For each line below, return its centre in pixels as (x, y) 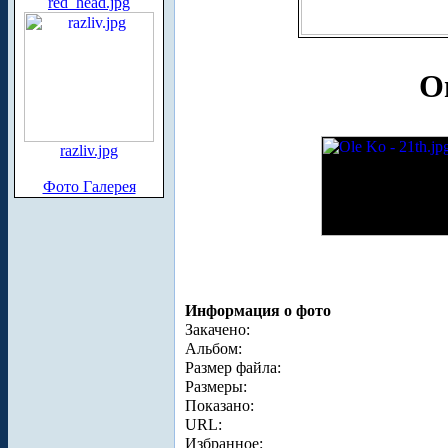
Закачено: (217, 329)
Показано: (219, 405)
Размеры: (216, 386)
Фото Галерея (89, 186)
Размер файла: (233, 367)
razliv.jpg (89, 150)
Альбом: (213, 348)
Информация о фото (258, 310)
